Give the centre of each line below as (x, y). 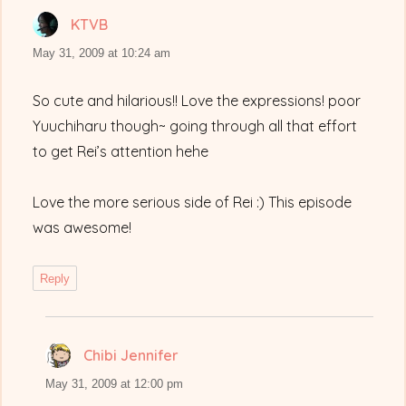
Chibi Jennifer (131, 356)
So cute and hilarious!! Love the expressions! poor (197, 101)
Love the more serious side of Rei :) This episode (193, 203)
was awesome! (82, 228)
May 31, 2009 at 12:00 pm (115, 384)
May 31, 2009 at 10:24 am (102, 53)
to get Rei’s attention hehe (121, 152)
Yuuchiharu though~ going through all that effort (195, 126)
